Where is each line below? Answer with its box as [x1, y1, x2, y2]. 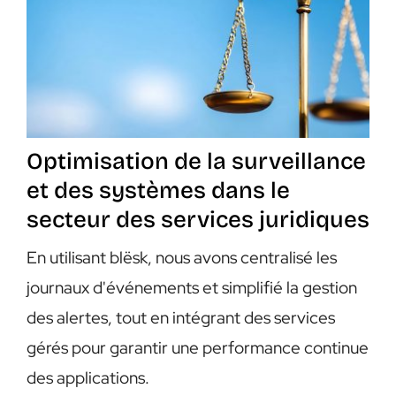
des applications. [26, 366, 149, 389]
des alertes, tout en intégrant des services [26, 306, 335, 329]
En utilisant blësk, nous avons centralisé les [26, 246, 337, 269]
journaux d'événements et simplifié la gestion [26, 276, 357, 299]
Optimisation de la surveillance [26, 147, 366, 175]
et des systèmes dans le [26, 176, 290, 204]
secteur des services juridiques [26, 205, 369, 233]
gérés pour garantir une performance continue [26, 336, 369, 359]
